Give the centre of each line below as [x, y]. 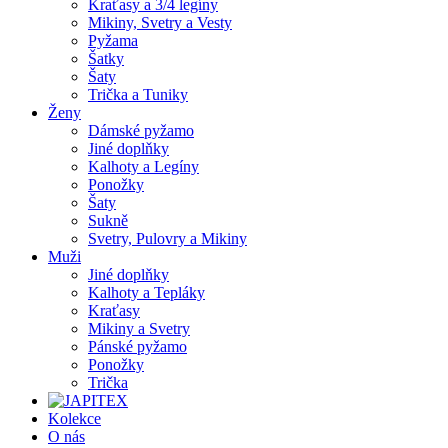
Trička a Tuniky [138, 94]
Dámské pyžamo [141, 130]
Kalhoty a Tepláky [146, 292]
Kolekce [74, 418]
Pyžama [113, 40]
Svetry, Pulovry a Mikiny [167, 238]
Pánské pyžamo [137, 346]
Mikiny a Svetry [139, 328]
